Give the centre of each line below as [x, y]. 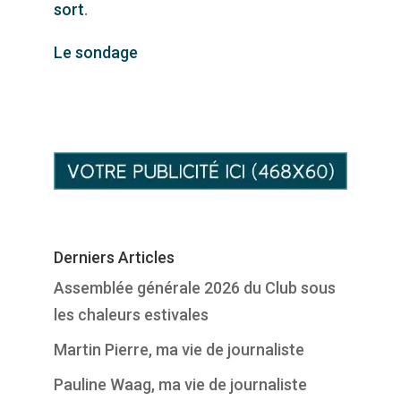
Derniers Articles [114, 258]
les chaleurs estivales [131, 315]
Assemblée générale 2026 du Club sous [194, 288]
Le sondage [95, 53]
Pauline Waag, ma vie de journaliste [180, 385]
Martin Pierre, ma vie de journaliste [179, 350]
